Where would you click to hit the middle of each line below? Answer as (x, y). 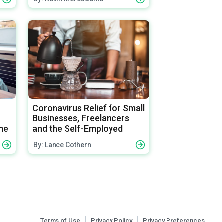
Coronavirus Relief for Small (89, 108)
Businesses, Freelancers (81, 118)
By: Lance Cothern (62, 144)
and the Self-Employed (78, 128)
